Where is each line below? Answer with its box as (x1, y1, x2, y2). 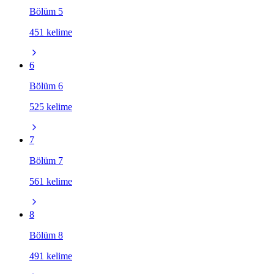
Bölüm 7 (29, 155, 63, 166)
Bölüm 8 (29, 229, 63, 240)
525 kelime (29, 101, 72, 112)
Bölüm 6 (29, 80, 63, 91)
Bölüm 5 (29, 6, 63, 17)
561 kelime (29, 176, 72, 187)
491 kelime (29, 250, 72, 261)
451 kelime (29, 26, 72, 37)
